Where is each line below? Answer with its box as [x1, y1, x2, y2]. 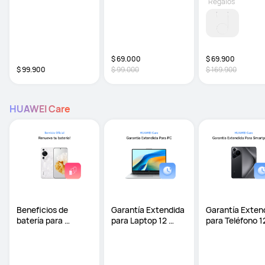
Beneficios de [17, 203, 68, 215]
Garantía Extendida [111, 203, 185, 215]
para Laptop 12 [111, 214, 167, 226]
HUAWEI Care [9, 102, 70, 115]
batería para [17, 214, 63, 226]
